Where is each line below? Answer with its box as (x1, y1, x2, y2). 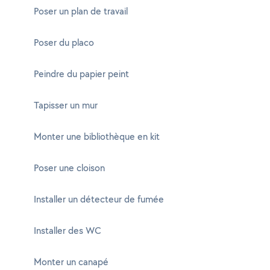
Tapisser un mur (34, 99, 98, 111)
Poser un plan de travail (34, 5, 128, 17)
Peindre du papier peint (34, 67, 129, 80)
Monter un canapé (34, 256, 108, 268)
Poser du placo (34, 36, 94, 49)
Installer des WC (34, 224, 101, 237)
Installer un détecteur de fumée (34, 193, 164, 206)
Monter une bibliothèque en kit (34, 130, 160, 143)
